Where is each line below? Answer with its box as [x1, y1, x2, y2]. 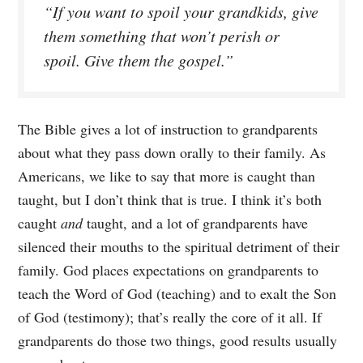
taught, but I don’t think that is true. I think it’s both [18, 189, 322, 209]
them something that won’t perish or [44, 24, 280, 46]
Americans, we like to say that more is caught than [18, 165, 316, 186]
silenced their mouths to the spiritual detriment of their [18, 236, 340, 256]
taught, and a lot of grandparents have [83, 212, 309, 233]
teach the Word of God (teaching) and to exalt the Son [18, 283, 337, 303]
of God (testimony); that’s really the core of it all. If [18, 306, 322, 327]
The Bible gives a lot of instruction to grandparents [18, 118, 318, 139]
